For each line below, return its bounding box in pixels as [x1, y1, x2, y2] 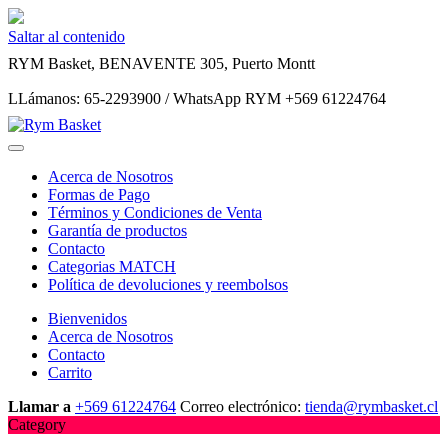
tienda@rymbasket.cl [305, 398, 438, 415]
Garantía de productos [48, 222, 187, 239]
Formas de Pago [48, 186, 150, 203]
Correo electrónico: [180, 398, 305, 415]
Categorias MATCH [48, 258, 176, 275]
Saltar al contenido [8, 28, 125, 45]
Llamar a [8, 398, 71, 415]
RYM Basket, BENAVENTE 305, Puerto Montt [8, 55, 315, 72]
